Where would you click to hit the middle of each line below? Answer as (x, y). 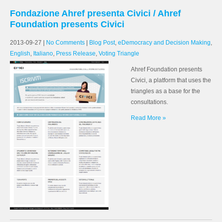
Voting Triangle (119, 54)
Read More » (148, 118)
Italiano (43, 54)
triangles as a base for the (166, 91)
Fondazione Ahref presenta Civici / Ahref (95, 13)
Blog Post (102, 43)
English (20, 54)
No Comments (65, 43)
